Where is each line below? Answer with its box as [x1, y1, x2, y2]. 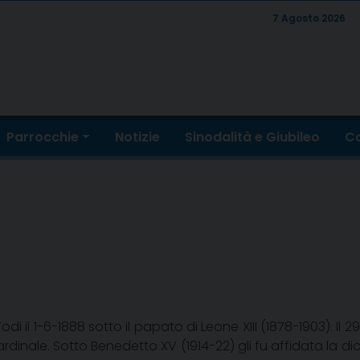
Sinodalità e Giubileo [185, 128, 321, 147]
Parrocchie [6, 128, 80, 147]
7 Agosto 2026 [272, 11, 346, 25]
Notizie [115, 128, 161, 147]
